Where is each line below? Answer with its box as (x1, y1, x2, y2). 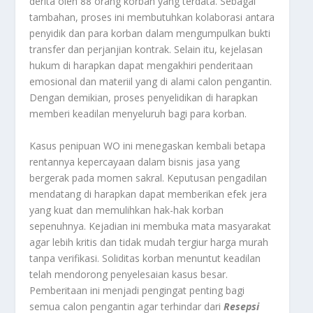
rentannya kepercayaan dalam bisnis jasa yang (29, 154, 240, 168)
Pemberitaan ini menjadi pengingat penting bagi (29, 283, 245, 297)
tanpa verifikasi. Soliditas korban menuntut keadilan (29, 251, 261, 265)
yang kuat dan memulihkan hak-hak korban (29, 203, 224, 217)
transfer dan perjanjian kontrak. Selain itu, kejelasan (29, 43, 263, 57)
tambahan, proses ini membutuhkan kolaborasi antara (29, 10, 275, 24)
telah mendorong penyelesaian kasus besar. (29, 267, 228, 281)
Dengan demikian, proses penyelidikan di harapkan (29, 91, 259, 105)
